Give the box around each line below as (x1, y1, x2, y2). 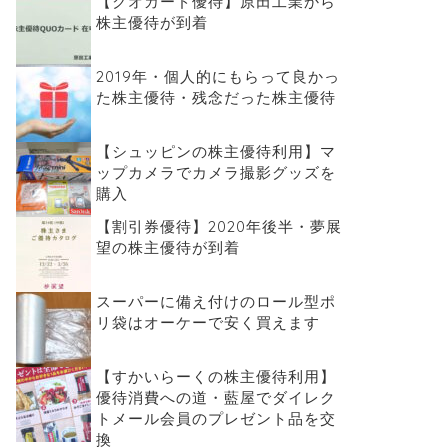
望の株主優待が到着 (95, 238, 240, 257)
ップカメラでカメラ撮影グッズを (95, 163, 336, 182)
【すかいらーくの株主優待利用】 (95, 367, 336, 386)
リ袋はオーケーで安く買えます (95, 313, 320, 332)
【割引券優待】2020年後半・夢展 (95, 217, 342, 236)
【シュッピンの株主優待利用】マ (95, 142, 336, 161)
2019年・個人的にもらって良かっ (95, 67, 340, 86)
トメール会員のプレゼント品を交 (95, 409, 336, 428)
